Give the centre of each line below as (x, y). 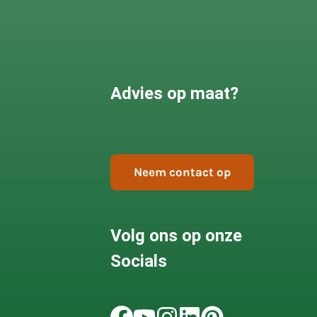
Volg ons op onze (176, 235)
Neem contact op (182, 172)
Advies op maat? (174, 93)
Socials (138, 261)
